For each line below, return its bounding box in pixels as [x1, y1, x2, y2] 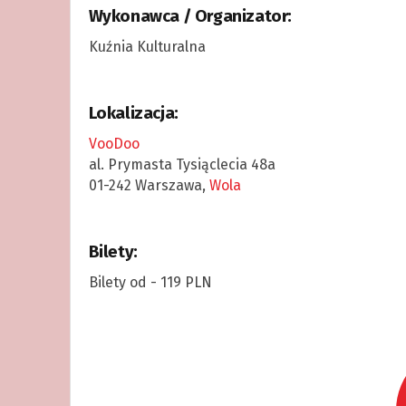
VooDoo [88, 134, 140, 152]
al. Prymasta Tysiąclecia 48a [88, 155, 275, 173]
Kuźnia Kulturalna [88, 37, 206, 55]
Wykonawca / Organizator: [88, 5, 292, 26]
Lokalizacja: [88, 102, 179, 123]
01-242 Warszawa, [88, 176, 209, 194]
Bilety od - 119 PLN [88, 273, 212, 291]
